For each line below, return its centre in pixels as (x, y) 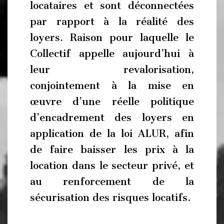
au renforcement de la (112, 181)
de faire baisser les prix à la (112, 149)
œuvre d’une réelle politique (112, 101)
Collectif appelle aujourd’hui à (112, 53)
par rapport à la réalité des (112, 21)
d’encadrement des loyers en (112, 117)
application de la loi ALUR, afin (112, 133)
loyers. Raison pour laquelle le (112, 37)
